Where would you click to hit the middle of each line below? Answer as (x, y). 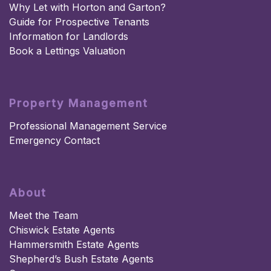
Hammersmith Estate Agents (74, 245)
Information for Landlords (69, 37)
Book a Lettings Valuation (67, 51)
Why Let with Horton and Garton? (87, 8)
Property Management (79, 103)
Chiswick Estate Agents (62, 230)
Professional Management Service (88, 126)
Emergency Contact (54, 141)
